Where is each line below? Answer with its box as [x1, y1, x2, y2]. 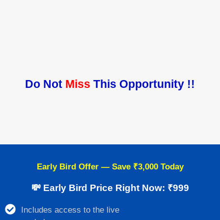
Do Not [25, 78, 65, 91]
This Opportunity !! [93, 78, 195, 91]
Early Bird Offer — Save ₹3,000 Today [36, 162, 184, 172]
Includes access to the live [21, 205, 119, 215]
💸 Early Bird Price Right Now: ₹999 [31, 183, 189, 193]
